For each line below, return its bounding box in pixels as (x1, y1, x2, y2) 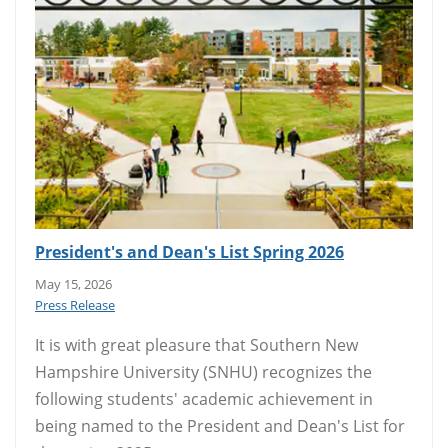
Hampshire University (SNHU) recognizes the (35, 360, 372, 383)
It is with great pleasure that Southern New (35, 333, 358, 356)
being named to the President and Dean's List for (35, 414, 405, 437)
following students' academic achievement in (35, 387, 373, 410)
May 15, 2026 (35, 274, 112, 293)
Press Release (35, 295, 115, 314)
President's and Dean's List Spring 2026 (35, 240, 344, 263)
